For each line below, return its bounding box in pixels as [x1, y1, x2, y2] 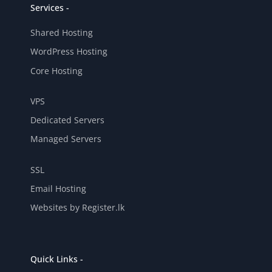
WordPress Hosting [30, 46, 107, 58]
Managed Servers [30, 133, 101, 145]
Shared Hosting [30, 27, 93, 39]
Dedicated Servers [30, 114, 104, 126]
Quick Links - [30, 253, 83, 265]
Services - [30, 1, 69, 13]
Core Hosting [30, 64, 83, 76]
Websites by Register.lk [30, 202, 124, 214]
